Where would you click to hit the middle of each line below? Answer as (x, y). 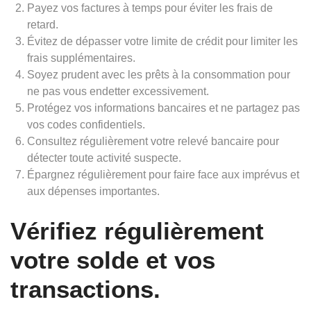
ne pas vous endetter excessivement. (118, 91)
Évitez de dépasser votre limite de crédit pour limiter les (162, 41)
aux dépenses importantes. (93, 191)
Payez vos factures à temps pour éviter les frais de (150, 8)
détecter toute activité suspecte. (104, 158)
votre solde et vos (113, 260)
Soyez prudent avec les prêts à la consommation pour (159, 75)
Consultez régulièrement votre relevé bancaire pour (153, 141)
